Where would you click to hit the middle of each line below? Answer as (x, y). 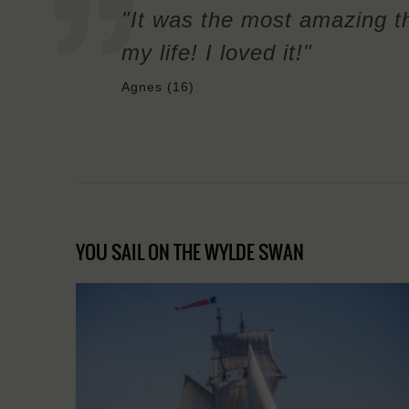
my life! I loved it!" (217, 52)
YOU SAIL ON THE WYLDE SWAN (190, 251)
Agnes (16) (158, 86)
